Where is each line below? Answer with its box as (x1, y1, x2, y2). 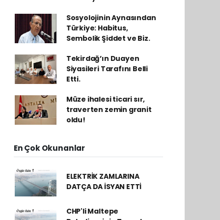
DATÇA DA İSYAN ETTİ (66, 182, 142, 192)
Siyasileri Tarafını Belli (66, 64, 148, 74)
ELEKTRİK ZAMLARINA (66, 171, 139, 181)
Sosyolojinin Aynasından (66, 13, 156, 23)
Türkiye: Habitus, (66, 23, 128, 33)
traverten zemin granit (66, 105, 152, 114)
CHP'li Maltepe (66, 206, 119, 216)
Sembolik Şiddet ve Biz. (66, 33, 150, 43)
